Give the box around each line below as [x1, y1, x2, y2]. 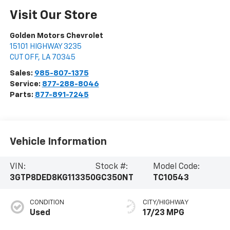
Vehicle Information [9, 136, 107, 147]
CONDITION [29, 199, 64, 206]
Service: [9, 80, 42, 88]
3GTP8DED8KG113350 [9, 174, 95, 183]
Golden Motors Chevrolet [9, 32, 103, 40]
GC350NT [95, 174, 133, 183]
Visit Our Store [9, 9, 98, 22]
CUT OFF [9, 53, 38, 62]
